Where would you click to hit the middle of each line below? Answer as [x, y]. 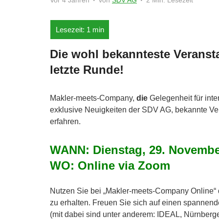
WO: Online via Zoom [110, 166]
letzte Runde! [87, 70]
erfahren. [65, 122]
